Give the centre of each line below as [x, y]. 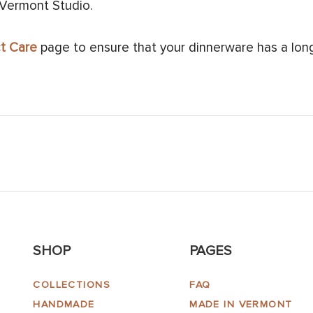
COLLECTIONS [72, 285]
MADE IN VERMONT [241, 305]
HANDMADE [64, 305]
